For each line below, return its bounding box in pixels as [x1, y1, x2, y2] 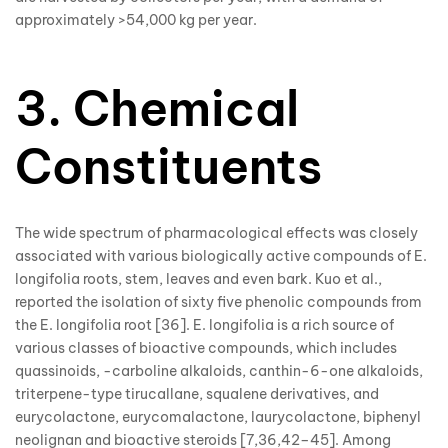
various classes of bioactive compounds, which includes [15, 339, 397, 358]
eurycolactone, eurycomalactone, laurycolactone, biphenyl [15, 408, 421, 427]
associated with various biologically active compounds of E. [15, 247, 427, 266]
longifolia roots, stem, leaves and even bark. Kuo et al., [15, 270, 382, 289]
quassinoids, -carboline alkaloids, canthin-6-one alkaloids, [15, 362, 423, 381]
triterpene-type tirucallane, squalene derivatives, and [15, 385, 379, 404]
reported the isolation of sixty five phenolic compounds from [15, 293, 422, 312]
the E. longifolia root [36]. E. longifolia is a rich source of [15, 316, 394, 335]
